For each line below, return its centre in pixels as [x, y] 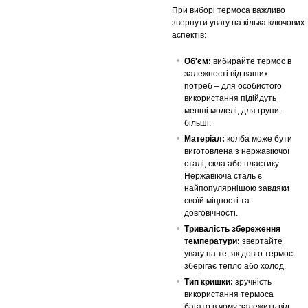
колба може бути [258, 139]
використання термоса [229, 294]
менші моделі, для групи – [235, 110]
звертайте [261, 241]
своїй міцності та [217, 200]
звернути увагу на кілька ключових [238, 22]
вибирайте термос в [251, 61]
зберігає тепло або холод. [235, 266]
